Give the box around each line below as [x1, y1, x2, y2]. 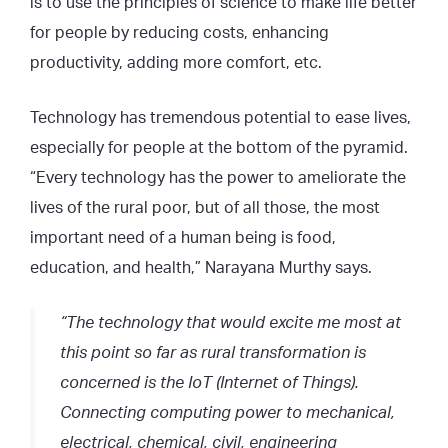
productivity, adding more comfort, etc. [30, 54, 322, 71]
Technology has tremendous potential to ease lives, [30, 109, 411, 126]
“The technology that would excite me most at [60, 314, 401, 331]
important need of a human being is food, [30, 229, 336, 246]
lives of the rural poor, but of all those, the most [30, 199, 380, 216]
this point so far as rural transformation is [60, 344, 366, 361]
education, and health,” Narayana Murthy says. [30, 259, 372, 276]
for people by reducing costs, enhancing [30, 24, 329, 41]
